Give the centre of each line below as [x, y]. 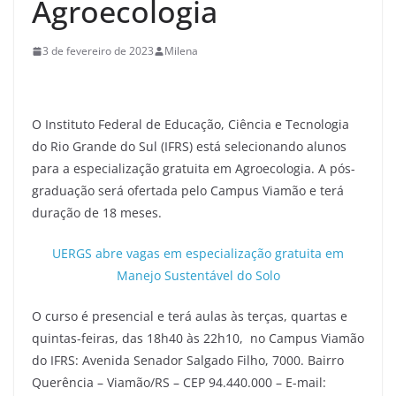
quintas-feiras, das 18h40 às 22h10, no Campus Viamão [198, 338]
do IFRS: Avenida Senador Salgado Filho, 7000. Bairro [188, 360]
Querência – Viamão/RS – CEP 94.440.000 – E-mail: [179, 382]
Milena [181, 51]
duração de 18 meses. [97, 213]
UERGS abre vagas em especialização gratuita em [198, 253]
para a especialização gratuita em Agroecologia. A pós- [194, 168]
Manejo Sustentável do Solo [198, 275]
